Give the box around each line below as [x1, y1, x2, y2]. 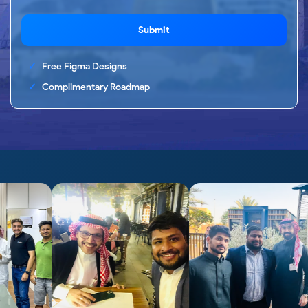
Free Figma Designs [42, 60, 127, 72]
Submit [138, 24, 170, 36]
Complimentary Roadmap [42, 81, 150, 93]
